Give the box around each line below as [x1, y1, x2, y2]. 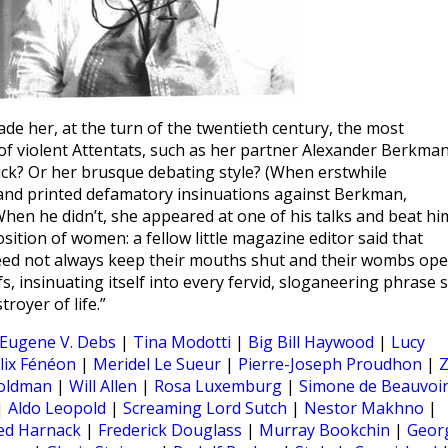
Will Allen [69, 375, 137, 397]
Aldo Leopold [8, 397, 106, 419]
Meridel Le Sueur [93, 353, 221, 375]
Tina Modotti [133, 331, 231, 353]
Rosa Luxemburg [154, 375, 282, 397]
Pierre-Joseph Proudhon [238, 353, 422, 375]
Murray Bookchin [259, 419, 390, 441]
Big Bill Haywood [248, 331, 374, 353]
